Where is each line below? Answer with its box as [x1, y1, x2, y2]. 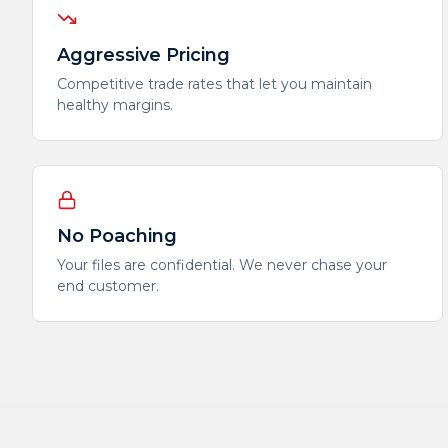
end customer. [57, 277, 159, 295]
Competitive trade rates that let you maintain [57, 75, 372, 93]
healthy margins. [57, 96, 173, 114]
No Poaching [57, 225, 177, 247]
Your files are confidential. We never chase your [57, 256, 387, 274]
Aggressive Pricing [57, 44, 230, 66]
